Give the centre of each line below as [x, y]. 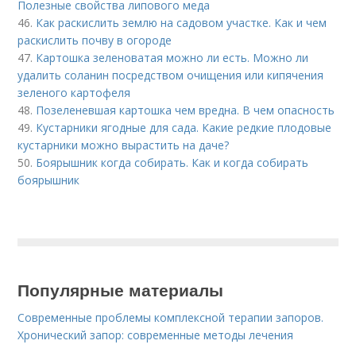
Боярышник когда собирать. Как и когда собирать [172, 163]
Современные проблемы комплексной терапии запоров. [171, 317]
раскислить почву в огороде [95, 40]
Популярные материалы [121, 289]
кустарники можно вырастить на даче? [124, 145]
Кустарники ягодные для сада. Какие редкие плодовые [184, 128]
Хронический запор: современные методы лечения [156, 335]
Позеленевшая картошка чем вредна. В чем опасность [186, 110]
